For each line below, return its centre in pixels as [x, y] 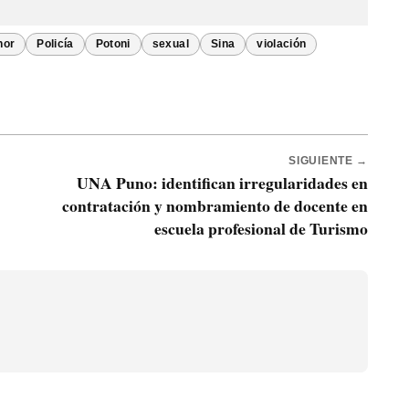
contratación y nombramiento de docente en [215, 206]
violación [282, 44]
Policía [55, 44]
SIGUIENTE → [328, 161]
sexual [170, 44]
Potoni [113, 44]
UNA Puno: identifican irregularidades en [222, 183]
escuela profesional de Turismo [261, 229]
